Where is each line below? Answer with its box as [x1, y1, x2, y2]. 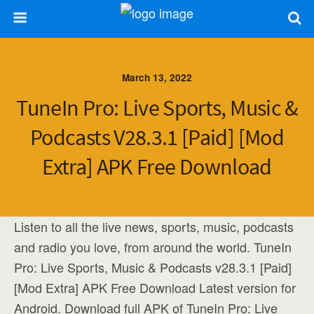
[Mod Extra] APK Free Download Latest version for [14, 278, 296, 296]
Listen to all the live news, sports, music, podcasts [14, 217, 294, 235]
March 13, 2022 [122, 71, 192, 84]
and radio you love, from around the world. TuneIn [14, 238, 292, 256]
